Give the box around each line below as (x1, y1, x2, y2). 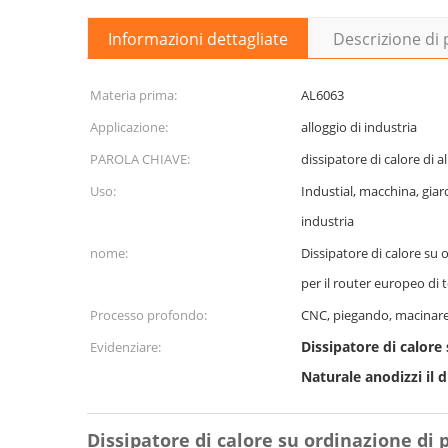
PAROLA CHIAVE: (90, 150, 190, 168)
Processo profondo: (90, 306, 207, 324)
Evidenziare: (90, 338, 161, 356)
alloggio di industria (301, 118, 417, 136)
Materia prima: (90, 86, 177, 104)
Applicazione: (90, 118, 168, 136)
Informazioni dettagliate (108, 28, 288, 50)
